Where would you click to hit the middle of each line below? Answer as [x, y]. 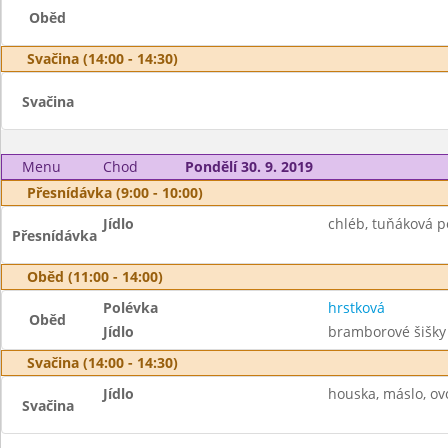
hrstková [356, 307]
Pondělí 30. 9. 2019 [248, 166]
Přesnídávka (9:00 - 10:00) [115, 192]
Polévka [131, 307]
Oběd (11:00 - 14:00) [95, 276]
